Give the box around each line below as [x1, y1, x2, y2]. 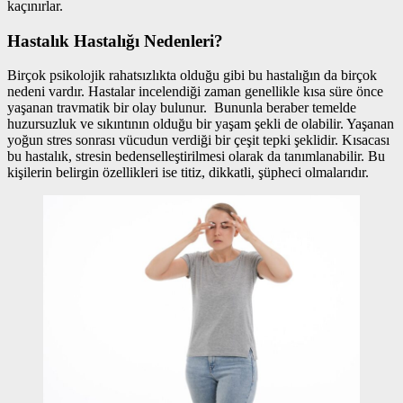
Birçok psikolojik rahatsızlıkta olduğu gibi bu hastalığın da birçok [7, 67, 377, 84]
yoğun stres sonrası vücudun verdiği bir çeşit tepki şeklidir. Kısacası [7, 132, 390, 148]
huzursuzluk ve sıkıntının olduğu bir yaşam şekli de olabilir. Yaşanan [7, 116, 394, 132]
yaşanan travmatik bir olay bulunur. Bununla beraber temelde [7, 100, 356, 116]
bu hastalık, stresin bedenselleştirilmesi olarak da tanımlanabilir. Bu [7, 148, 385, 165]
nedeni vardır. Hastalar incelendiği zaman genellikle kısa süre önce [7, 84, 383, 100]
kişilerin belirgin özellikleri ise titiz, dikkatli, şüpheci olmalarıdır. [7, 165, 372, 181]
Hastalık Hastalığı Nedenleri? [7, 31, 223, 50]
